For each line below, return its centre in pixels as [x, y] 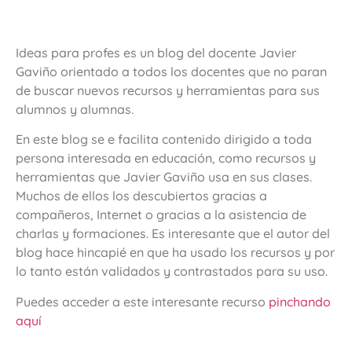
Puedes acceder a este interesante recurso [142, 301]
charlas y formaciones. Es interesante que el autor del [173, 234]
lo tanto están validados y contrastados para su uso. [172, 271]
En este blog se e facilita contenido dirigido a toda [164, 139]
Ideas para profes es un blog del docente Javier [156, 52]
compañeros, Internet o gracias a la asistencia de [161, 215]
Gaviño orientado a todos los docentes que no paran [171, 71]
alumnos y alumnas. [75, 109]
